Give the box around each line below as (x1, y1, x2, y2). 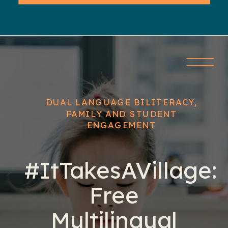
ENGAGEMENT (87, 120, 156, 131)
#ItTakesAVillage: (24, 156, 216, 185)
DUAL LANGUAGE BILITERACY (45, 97, 194, 108)
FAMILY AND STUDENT (66, 108, 177, 119)
